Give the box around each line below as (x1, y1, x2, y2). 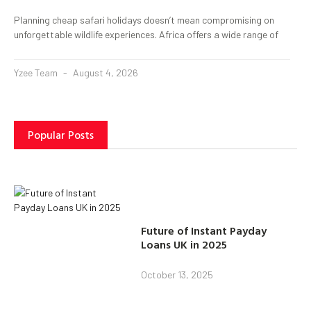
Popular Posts (28, 126, 94, 143)
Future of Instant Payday (141, 222, 267, 239)
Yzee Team (14, 66, 60, 78)
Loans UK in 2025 (141, 236, 228, 253)
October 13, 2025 (141, 269, 214, 280)
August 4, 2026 (71, 66, 138, 78)
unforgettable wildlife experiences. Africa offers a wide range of (14, 28, 278, 40)
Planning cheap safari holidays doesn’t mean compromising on (14, 13, 274, 26)
